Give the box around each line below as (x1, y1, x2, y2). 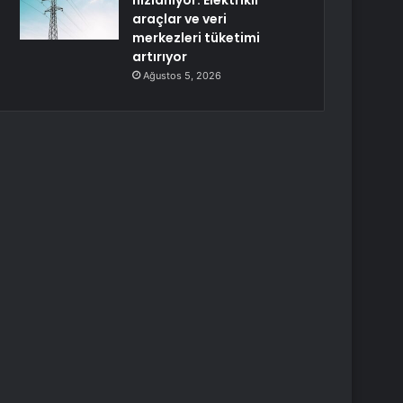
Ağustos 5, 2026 (143, 69, 222, 82)
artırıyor (132, 48, 188, 66)
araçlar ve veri (132, 10, 228, 28)
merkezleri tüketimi (132, 29, 261, 47)
